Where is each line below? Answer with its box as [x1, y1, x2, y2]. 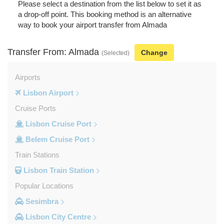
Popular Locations [15, 181, 73, 190]
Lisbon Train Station [21, 165, 94, 174]
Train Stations [15, 150, 59, 159]
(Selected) [101, 49, 129, 56]
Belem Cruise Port [23, 134, 89, 143]
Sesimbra [23, 196, 58, 205]
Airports [15, 72, 40, 81]
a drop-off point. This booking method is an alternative [17, 9, 191, 18]
